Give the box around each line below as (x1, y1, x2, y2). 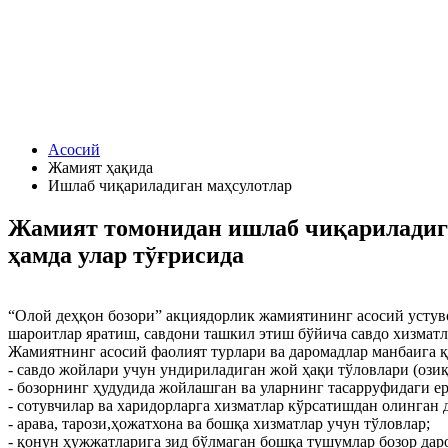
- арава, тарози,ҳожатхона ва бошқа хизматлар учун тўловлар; (8, 414, 430, 432)
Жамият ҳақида (48, 158, 153, 176)
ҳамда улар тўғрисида (8, 241, 244, 268)
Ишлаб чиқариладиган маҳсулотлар (48, 176, 292, 194)
